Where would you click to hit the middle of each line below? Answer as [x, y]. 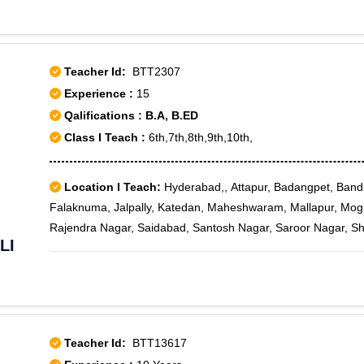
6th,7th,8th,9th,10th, [199, 137]
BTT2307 [153, 71]
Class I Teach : [105, 137]
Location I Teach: [113, 187]
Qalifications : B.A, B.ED [130, 115]
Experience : [100, 93]
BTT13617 [156, 343]
